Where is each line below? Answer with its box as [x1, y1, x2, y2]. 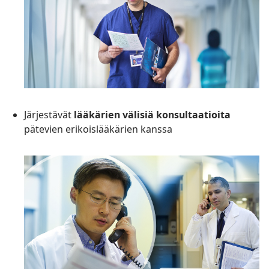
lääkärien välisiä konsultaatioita [74, 108, 231, 122]
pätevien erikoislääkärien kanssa [24, 122, 172, 136]
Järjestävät [24, 108, 74, 122]
